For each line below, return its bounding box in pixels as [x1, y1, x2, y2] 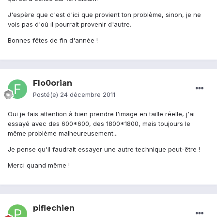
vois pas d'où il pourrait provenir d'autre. [8, 20, 131, 29]
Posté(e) [33, 91, 60, 99]
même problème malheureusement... [8, 129, 118, 138]
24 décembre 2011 [60, 91, 115, 99]
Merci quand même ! [8, 161, 70, 170]
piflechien [33, 203, 75, 213]
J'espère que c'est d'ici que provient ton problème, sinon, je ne [8, 11, 201, 19]
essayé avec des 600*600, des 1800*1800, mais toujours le [8, 120, 190, 128]
